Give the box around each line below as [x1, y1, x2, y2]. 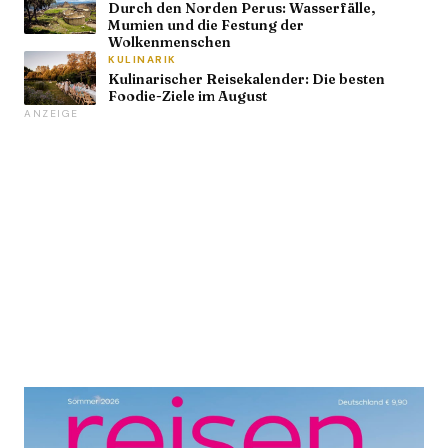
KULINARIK [108, 53, 177, 67]
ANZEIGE [24, 107, 79, 121]
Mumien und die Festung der [108, 16, 304, 35]
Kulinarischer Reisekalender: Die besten [108, 70, 385, 89]
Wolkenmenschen [108, 33, 231, 52]
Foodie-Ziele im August [108, 87, 267, 106]
